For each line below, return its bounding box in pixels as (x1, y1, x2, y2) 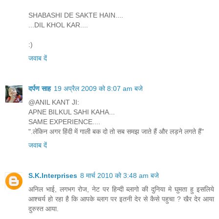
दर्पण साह (28, 85, 51, 92)
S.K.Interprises (28, 171, 77, 179)
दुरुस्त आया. (28, 204, 59, 213)
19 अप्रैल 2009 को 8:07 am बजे (54, 85, 143, 92)
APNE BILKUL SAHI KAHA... (28, 108, 115, 116)
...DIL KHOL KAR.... (28, 21, 88, 29)
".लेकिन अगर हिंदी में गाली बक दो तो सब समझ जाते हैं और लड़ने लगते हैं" (28, 128, 204, 135)
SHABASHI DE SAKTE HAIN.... (28, 11, 123, 20)
